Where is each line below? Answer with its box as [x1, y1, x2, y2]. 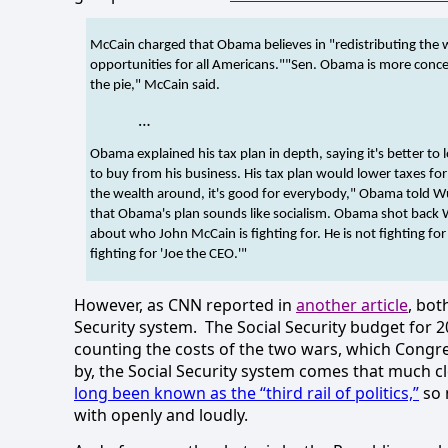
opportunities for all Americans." [90, 58, 285, 74]
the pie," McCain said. [90, 78, 220, 94]
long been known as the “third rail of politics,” [74, 382, 419, 405]
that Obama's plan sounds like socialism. [90, 206, 334, 222]
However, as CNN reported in [74, 294, 296, 317]
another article [296, 294, 408, 317]
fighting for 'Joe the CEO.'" [90, 246, 247, 262]
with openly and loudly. [74, 404, 248, 427]
